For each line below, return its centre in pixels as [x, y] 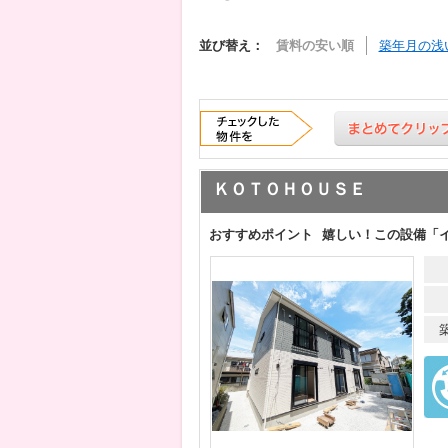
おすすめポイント [260, 234]
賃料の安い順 [314, 45]
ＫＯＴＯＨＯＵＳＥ [289, 189]
